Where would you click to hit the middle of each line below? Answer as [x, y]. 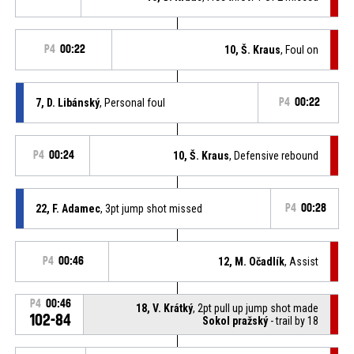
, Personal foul [132, 102]
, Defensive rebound [274, 155]
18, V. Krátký [165, 308]
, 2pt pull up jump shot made [256, 308]
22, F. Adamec [68, 208]
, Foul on [300, 49]
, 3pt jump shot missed [151, 208]
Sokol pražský [235, 320]
